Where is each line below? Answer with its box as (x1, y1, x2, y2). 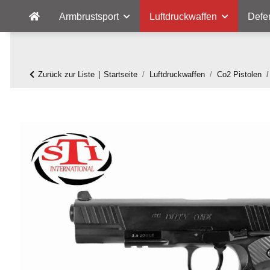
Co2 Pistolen (217, 70, 262, 79)
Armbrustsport (59, 11, 119, 22)
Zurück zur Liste (38, 70, 95, 79)
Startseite (104, 70, 137, 79)
